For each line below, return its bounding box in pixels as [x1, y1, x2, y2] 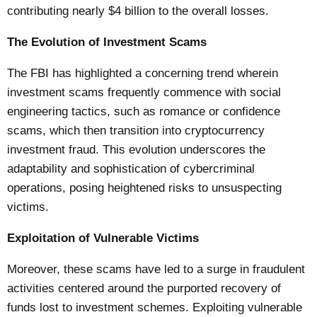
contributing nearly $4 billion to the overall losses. [7, 4, 270, 18]
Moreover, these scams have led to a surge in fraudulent [7, 262, 306, 276]
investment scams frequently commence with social [7, 85, 282, 99]
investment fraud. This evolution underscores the [7, 142, 266, 156]
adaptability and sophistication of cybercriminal [7, 161, 255, 175]
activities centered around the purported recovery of [7, 281, 282, 295]
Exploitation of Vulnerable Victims [7, 231, 200, 245]
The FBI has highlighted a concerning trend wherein [7, 66, 279, 80]
